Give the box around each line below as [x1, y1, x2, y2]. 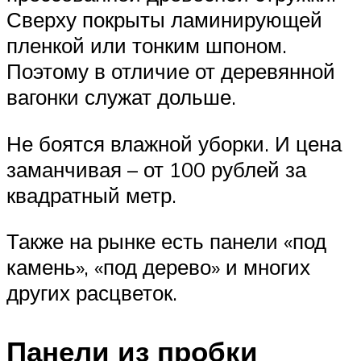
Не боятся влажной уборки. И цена [6, 130, 342, 156]
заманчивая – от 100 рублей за [6, 156, 306, 182]
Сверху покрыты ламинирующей [6, 6, 322, 32]
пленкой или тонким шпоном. [6, 31, 287, 58]
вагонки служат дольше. [6, 83, 236, 110]
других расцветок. [6, 280, 177, 306]
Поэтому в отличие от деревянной [6, 57, 335, 84]
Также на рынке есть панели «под [6, 228, 326, 255]
